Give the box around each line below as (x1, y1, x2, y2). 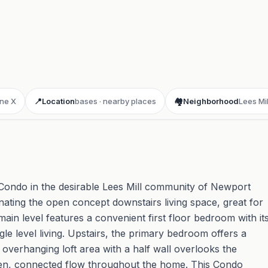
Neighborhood (183, 96, 239, 106)
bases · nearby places (75, 96, 156, 106)
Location (42, 96, 75, 106)
